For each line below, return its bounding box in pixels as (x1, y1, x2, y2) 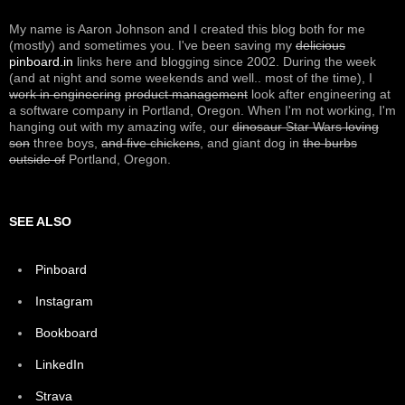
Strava (35, 389, 72, 403)
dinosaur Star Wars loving (232, 119, 379, 134)
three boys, (30, 136, 101, 150)
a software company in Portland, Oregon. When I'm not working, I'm (9, 103, 396, 118)
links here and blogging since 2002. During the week (73, 54, 376, 69)
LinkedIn (35, 357, 84, 372)
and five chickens (101, 136, 200, 150)
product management (125, 87, 248, 101)
